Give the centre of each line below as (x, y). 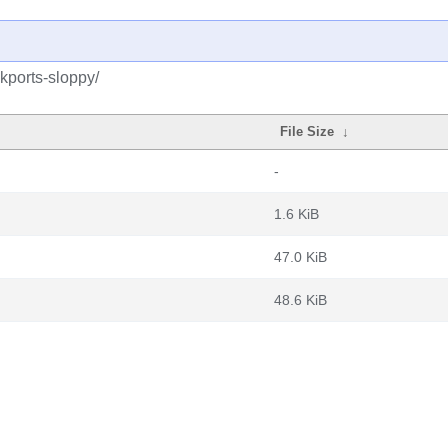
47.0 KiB (300, 257)
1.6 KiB (296, 214)
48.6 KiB (300, 300)
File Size (307, 131)
